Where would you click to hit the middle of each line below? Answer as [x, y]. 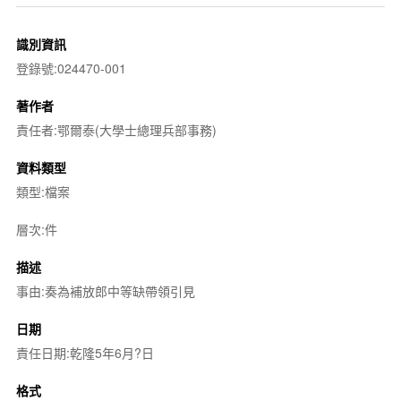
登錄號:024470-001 [71, 68]
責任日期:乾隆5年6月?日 [85, 352]
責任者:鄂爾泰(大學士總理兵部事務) [116, 129]
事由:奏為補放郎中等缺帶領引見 [105, 290]
